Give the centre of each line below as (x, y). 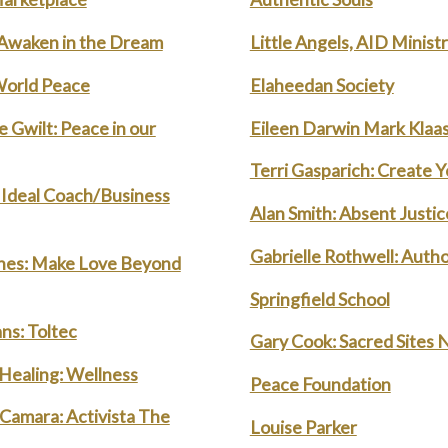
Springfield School (319, 298)
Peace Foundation (320, 384)
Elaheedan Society (321, 84)
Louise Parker (303, 426)
